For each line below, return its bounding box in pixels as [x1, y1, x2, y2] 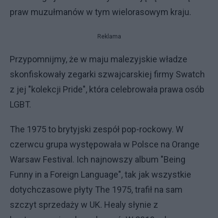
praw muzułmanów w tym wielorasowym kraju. [10, 6, 191, 17]
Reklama [97, 33, 121, 40]
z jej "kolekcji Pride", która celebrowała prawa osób [10, 84, 204, 94]
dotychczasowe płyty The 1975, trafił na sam [10, 184, 182, 195]
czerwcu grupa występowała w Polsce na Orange [10, 139, 200, 149]
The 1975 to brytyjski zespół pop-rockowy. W [10, 124, 183, 134]
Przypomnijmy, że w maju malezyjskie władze [10, 54, 187, 64]
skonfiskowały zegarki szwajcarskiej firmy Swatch [10, 69, 205, 79]
